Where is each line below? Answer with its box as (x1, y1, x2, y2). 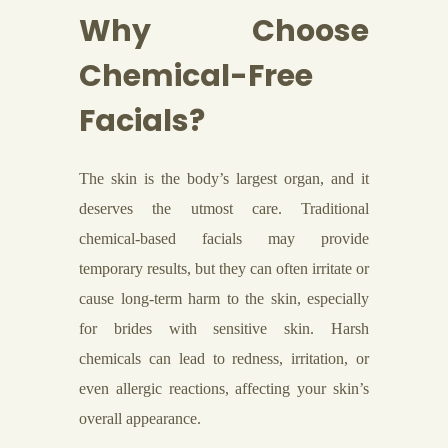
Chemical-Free (79, 55, 313, 97)
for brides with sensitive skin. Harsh (79, 320, 369, 337)
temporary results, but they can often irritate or (79, 260, 369, 277)
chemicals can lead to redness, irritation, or (79, 350, 369, 367)
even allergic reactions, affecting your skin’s (79, 380, 369, 397)
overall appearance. (79, 410, 201, 427)
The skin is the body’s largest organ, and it (79, 170, 369, 187)
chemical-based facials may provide (79, 230, 369, 247)
